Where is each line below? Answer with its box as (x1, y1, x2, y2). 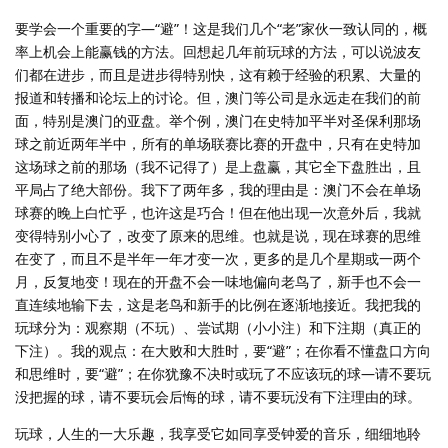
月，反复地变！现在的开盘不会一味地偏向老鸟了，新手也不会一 (15, 271, 421, 291)
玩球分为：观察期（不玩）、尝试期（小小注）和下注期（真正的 (15, 317, 421, 337)
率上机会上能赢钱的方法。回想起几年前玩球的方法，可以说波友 (15, 41, 421, 61)
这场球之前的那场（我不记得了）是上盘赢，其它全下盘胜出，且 (15, 156, 421, 176)
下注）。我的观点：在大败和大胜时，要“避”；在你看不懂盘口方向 (15, 340, 431, 360)
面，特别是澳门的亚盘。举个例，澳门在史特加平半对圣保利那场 (15, 110, 421, 130)
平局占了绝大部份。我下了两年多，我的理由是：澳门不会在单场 (15, 179, 421, 199)
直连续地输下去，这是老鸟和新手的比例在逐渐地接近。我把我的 (15, 294, 421, 314)
